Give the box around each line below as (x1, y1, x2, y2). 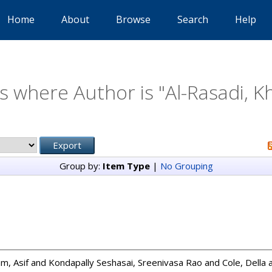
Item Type (102, 160, 150, 172)
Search (177, 13, 208, 26)
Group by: (59, 160, 103, 172)
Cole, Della (222, 256, 266, 268)
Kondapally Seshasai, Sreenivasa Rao (49, 256, 202, 268)
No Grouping (160, 160, 213, 172)
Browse (116, 13, 151, 26)
